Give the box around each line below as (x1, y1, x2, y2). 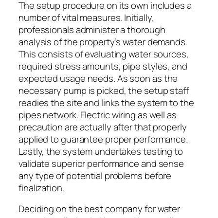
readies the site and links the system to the (18, 96, 194, 109)
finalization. (18, 181, 64, 194)
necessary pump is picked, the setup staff (18, 84, 189, 97)
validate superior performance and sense (18, 157, 184, 170)
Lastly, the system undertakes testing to (18, 145, 183, 158)
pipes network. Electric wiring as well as (18, 108, 177, 121)
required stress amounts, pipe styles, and (18, 59, 187, 73)
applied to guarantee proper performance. (18, 132, 188, 145)
